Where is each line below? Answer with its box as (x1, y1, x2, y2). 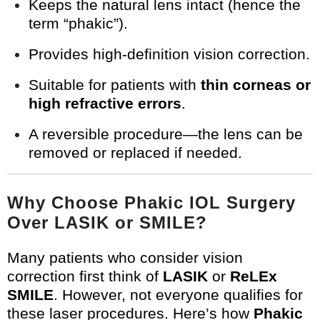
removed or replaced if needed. (29, 144, 242, 161)
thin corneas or (201, 76, 311, 94)
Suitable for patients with (29, 76, 201, 94)
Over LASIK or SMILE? (7, 213, 207, 233)
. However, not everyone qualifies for (54, 286, 303, 304)
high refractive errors (29, 95, 181, 112)
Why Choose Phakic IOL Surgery (7, 193, 296, 213)
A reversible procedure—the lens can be (29, 126, 303, 143)
